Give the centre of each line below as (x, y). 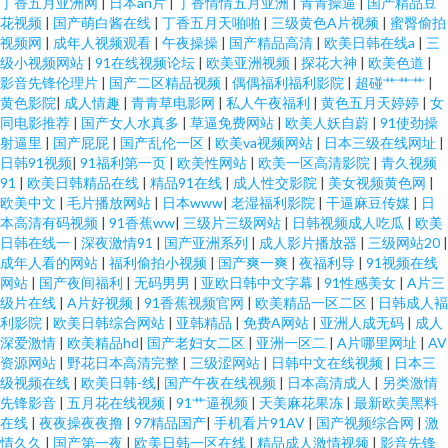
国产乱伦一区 (163, 142)
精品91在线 (187, 182)
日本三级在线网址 (381, 142)
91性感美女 (361, 282)
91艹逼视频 (213, 402)
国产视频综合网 (366, 422)
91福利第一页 (124, 162)
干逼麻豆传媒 (369, 202)
